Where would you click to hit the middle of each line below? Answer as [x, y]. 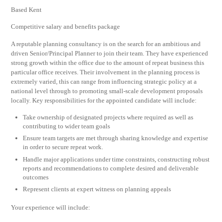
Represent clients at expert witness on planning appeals [97, 189]
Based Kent [27, 9]
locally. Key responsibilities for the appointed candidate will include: [104, 101]
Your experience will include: [51, 208]
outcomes [36, 177]
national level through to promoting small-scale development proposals [107, 91]
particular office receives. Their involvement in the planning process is [106, 72]
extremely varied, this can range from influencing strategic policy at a [104, 82]
